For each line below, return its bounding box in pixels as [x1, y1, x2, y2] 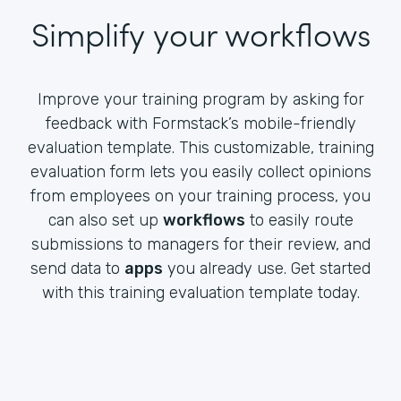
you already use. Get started [163, 258, 371, 278]
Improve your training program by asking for [37, 89, 364, 109]
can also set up [47, 209, 163, 230]
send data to [30, 258, 124, 278]
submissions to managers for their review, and [30, 234, 371, 254]
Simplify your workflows [30, 9, 371, 55]
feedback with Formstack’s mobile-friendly [45, 113, 356, 133]
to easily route [244, 209, 354, 230]
